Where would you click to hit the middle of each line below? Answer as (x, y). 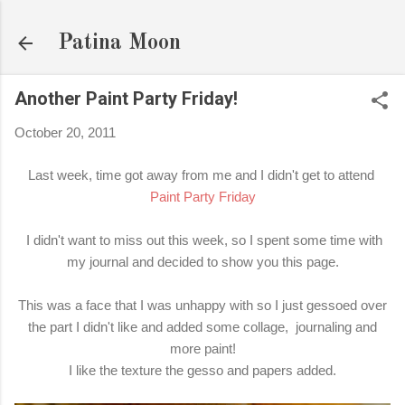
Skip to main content (202, 22)
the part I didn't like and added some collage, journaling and (202, 326)
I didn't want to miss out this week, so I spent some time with (202, 240)
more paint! (202, 348)
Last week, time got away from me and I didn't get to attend (202, 174)
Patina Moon (119, 43)
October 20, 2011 (65, 132)
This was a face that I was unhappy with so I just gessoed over (202, 305)
